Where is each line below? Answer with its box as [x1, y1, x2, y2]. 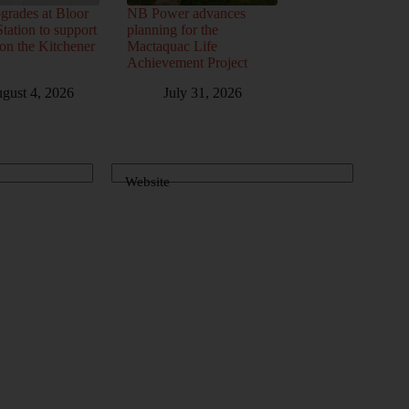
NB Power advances [126, 5, 246, 22]
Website [125, 173, 170, 189]
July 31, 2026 [163, 85, 242, 101]
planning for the [126, 22, 218, 38]
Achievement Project [126, 55, 247, 71]
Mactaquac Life [126, 38, 217, 55]
